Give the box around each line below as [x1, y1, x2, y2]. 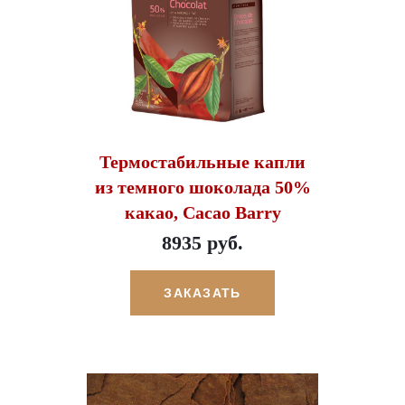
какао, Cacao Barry [124, 202, 281, 222]
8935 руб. [162, 231, 243, 254]
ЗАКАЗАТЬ [164, 285, 241, 300]
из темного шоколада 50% [94, 176, 311, 197]
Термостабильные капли [99, 151, 306, 172]
